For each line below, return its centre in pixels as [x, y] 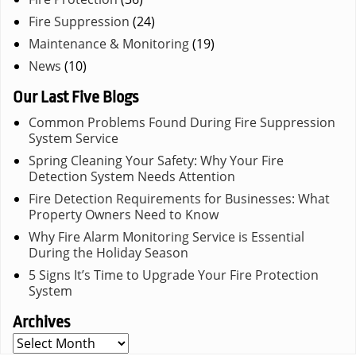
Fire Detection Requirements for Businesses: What [179, 198]
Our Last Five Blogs [75, 97]
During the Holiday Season [108, 252]
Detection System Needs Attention [132, 176]
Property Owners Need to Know [124, 214]
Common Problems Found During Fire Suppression [182, 122]
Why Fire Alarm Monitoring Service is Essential [166, 236]
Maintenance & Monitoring [109, 43]
